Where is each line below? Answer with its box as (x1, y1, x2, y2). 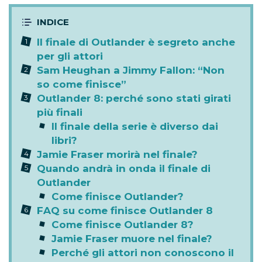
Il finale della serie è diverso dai (51, 120, 218, 133)
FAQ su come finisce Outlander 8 (37, 205, 213, 217)
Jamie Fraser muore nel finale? (51, 233, 212, 245)
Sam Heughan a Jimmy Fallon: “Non (37, 64, 225, 77)
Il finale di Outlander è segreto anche (37, 36, 235, 49)
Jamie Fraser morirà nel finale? (37, 149, 198, 161)
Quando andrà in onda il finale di (37, 163, 211, 175)
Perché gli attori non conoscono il (51, 247, 234, 259)
